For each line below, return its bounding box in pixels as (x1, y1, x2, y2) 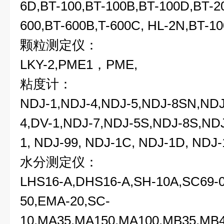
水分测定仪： (20, 154, 98, 169)
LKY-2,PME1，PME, (20, 57, 137, 72)
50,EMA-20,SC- (20, 193, 110, 208)
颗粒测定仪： (20, 37, 98, 52)
